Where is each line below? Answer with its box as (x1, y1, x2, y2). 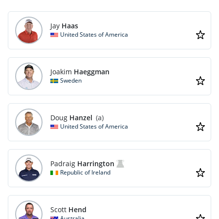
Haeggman (74, 67, 109, 76)
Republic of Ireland (60, 168, 110, 176)
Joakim (50, 67, 72, 76)
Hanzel (69, 113, 92, 122)
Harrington (77, 159, 114, 168)
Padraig (50, 159, 75, 168)
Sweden (60, 76, 82, 85)
